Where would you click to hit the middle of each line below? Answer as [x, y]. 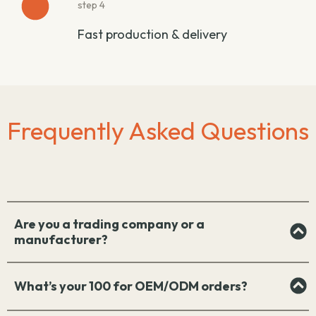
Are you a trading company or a [109, 224]
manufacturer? [61, 239]
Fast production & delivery [152, 35]
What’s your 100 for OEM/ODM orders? [131, 286]
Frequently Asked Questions [158, 131]
